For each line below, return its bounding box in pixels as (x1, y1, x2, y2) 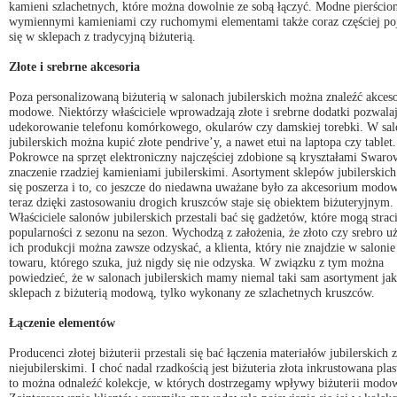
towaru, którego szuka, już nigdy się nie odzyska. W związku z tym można (9, 254, 384, 269)
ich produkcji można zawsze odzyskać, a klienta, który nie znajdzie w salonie (9, 239, 395, 254)
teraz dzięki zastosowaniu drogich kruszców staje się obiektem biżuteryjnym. (9, 194, 393, 209)
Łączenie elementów (9, 315, 115, 330)
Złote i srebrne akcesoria (9, 58, 140, 74)
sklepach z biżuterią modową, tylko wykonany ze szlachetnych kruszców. (9, 284, 375, 300)
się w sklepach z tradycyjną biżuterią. (9, 28, 196, 43)
